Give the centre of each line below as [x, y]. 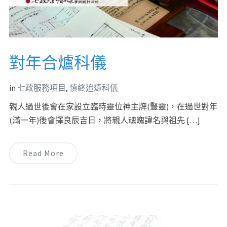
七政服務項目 [41, 87]
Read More [43, 153]
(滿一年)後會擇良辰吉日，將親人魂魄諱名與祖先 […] [104, 120]
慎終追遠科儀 [93, 87]
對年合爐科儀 [58, 63]
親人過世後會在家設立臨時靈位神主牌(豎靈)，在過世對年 [113, 106]
